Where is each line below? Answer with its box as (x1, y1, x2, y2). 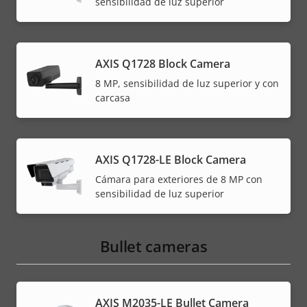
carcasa (95, 91, 130, 105)
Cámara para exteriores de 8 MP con (95, 173, 262, 186)
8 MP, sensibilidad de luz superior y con (95, 77, 279, 90)
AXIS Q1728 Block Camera (95, 56, 230, 72)
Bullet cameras (99, 235, 208, 256)
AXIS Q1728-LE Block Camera (95, 152, 246, 168)
